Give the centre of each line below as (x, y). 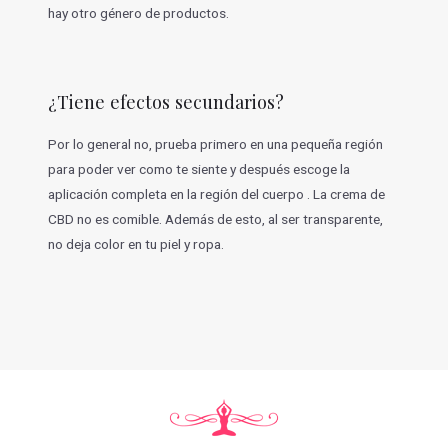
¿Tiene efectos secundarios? (165, 101)
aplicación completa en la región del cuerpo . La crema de (216, 193)
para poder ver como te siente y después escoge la (198, 168)
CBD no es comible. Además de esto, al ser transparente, (215, 218)
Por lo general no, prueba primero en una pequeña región (215, 143)
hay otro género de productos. (138, 12)
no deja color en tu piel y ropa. (135, 243)
